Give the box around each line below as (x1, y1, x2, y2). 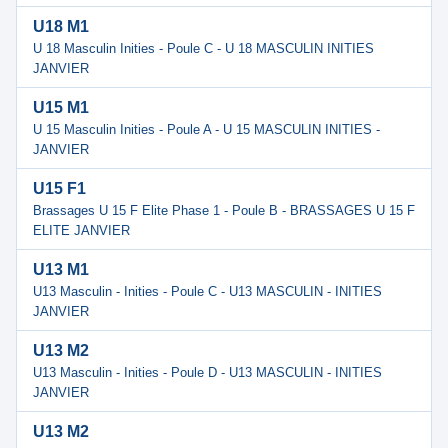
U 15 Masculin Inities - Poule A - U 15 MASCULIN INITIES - (33, 122, 380, 137)
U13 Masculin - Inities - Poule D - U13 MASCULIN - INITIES (33, 365, 382, 380)
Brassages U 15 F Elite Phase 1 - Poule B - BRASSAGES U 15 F (33, 203, 415, 218)
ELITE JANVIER (33, 223, 130, 238)
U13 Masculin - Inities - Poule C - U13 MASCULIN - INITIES (33, 284, 382, 299)
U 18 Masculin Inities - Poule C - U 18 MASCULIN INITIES (33, 41, 374, 56)
